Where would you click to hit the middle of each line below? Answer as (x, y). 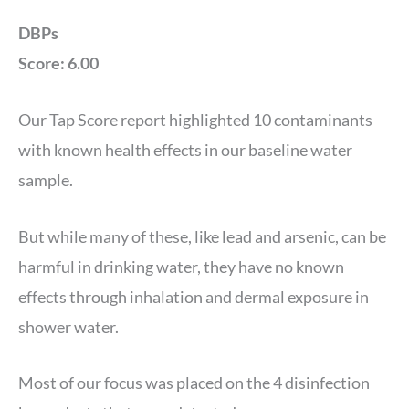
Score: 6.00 (58, 63)
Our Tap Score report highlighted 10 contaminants (195, 119)
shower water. (71, 326)
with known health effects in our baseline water (185, 149)
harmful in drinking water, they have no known (181, 266)
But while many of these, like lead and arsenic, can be (202, 236)
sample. (47, 179)
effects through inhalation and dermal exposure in (194, 296)
